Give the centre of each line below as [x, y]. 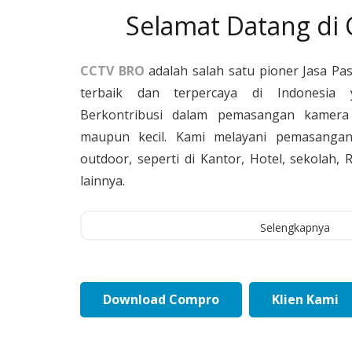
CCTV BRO [112, 70]
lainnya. [103, 180]
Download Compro [161, 300]
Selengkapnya [295, 228]
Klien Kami [305, 300]
